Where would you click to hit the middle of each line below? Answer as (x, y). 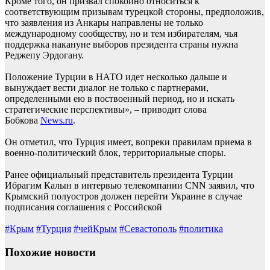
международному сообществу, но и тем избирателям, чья (121, 34)
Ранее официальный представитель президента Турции (119, 175)
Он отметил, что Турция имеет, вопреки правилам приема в (128, 142)
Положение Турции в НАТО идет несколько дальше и (116, 77)
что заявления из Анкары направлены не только (104, 23)
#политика (201, 229)
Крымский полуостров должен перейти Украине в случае (124, 196)
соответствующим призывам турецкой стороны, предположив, (134, 12)
